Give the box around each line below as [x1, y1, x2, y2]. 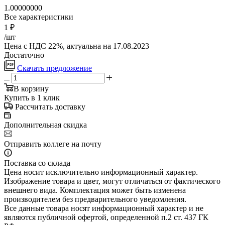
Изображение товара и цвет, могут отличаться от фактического [4, 176, 220, 185]
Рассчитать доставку [15, 102, 85, 111]
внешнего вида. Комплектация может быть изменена [4, 185, 186, 194]
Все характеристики [4, 12, 73, 21]
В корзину [14, 84, 49, 93]
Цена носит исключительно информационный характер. [4, 167, 198, 176]
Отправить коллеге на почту [4, 139, 101, 148]
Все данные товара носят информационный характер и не [4, 203, 203, 212]
